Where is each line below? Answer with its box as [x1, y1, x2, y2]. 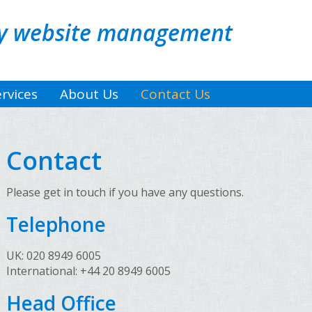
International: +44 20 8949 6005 [6, 263, 171, 279]
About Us [60, 85, 118, 103]
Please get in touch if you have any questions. [6, 185, 244, 200]
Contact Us [141, 85, 210, 103]
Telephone [6, 211, 106, 237]
